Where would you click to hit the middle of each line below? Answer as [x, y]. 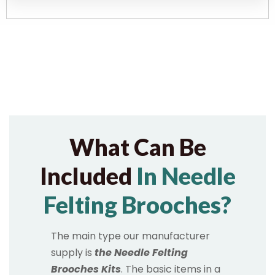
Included [86, 176]
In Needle [184, 176]
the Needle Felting [140, 253]
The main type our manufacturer [130, 236]
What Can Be [137, 147]
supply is [72, 253]
